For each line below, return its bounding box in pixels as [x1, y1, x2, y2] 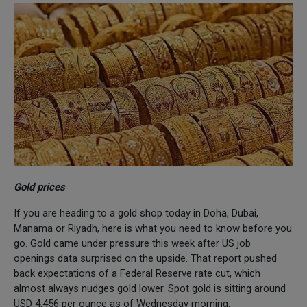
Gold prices [14, 180, 65, 193]
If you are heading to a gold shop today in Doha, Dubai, [14, 206, 258, 219]
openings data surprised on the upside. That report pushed [14, 251, 277, 265]
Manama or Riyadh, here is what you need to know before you [14, 221, 292, 234]
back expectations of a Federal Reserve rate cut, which [14, 267, 260, 280]
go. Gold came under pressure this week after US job [14, 236, 251, 249]
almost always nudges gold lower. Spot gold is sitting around [14, 282, 286, 295]
